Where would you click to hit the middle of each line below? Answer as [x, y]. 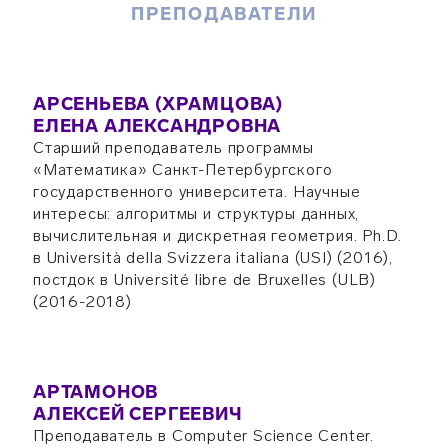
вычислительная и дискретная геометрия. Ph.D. [217, 235]
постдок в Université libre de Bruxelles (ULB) [204, 279]
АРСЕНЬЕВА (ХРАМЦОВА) [157, 104]
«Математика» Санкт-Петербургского [182, 169]
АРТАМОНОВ [95, 392]
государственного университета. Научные [196, 191]
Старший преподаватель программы [173, 147]
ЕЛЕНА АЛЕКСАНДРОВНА [157, 126]
